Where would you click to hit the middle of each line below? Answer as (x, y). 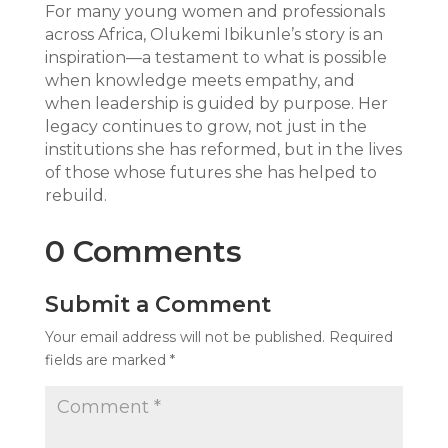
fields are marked (107, 359)
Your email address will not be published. (184, 336)
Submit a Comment (157, 304)
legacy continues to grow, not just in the (205, 126)
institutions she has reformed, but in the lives (223, 149)
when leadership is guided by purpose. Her (216, 103)
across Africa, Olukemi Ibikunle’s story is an (213, 34)
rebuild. (75, 195)
